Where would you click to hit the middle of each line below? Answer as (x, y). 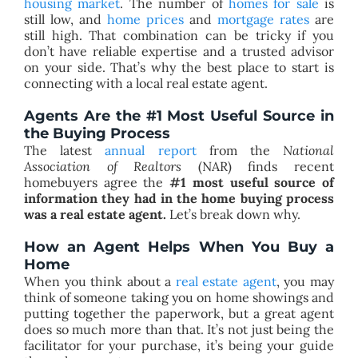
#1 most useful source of (252, 182)
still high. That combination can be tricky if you (179, 35)
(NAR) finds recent (258, 166)
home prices (146, 19)
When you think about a (99, 281)
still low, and (65, 19)
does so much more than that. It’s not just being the (179, 329)
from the (240, 150)
